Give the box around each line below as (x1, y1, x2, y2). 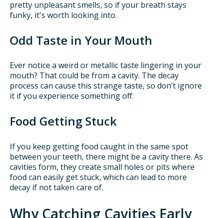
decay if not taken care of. (10, 182, 103, 193)
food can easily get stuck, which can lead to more (10, 171, 187, 182)
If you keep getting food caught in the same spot (10, 141, 188, 152)
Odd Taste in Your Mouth (10, 32, 152, 48)
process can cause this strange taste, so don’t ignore (10, 80, 202, 91)
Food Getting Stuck (10, 113, 117, 129)
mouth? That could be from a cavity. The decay (10, 70, 179, 81)
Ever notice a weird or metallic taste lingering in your (10, 60, 201, 71)
